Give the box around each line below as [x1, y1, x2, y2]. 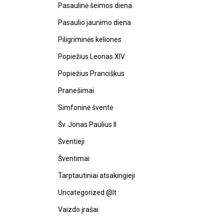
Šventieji [58, 137, 84, 145]
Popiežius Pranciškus [58, 69, 124, 77]
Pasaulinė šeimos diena [58, 1, 132, 9]
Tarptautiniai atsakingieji [58, 171, 135, 179]
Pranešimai [58, 86, 94, 94]
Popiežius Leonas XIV [58, 52, 125, 60]
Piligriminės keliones [58, 35, 121, 43]
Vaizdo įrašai [58, 205, 98, 213]
